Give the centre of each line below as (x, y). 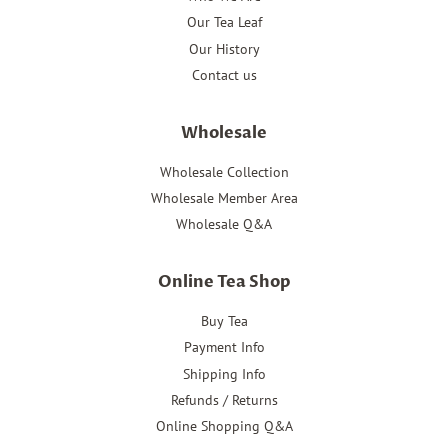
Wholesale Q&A (224, 224)
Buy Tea (224, 320)
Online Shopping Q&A (224, 426)
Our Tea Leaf (224, 22)
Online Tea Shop (224, 281)
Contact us (224, 75)
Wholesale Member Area (224, 197)
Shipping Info (224, 373)
